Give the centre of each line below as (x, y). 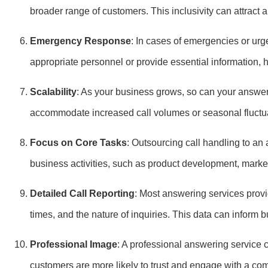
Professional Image (74, 244)
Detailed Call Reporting (82, 194)
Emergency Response (80, 41)
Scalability (53, 92)
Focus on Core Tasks (78, 143)
